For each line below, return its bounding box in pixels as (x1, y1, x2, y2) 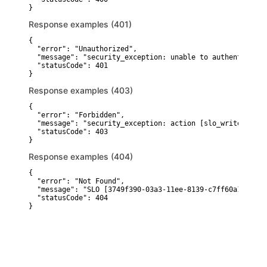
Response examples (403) (29, 85, 133, 95)
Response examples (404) (29, 151, 133, 162)
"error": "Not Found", (29, 177, 125, 185)
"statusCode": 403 (29, 128, 108, 136)
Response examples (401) (29, 19, 132, 29)
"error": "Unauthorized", (29, 45, 137, 53)
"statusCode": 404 (29, 194, 108, 202)
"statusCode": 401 (29, 61, 108, 70)
